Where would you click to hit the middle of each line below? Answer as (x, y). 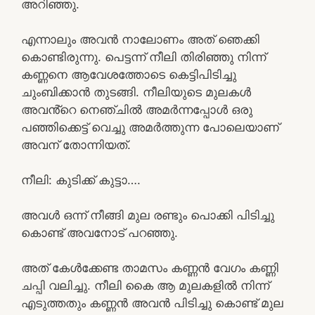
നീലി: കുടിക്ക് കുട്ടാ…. (81, 180)
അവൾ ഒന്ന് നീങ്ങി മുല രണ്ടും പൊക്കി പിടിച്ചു (148, 215)
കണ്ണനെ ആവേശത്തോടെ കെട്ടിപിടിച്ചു (129, 74)
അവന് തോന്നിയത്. (76, 144)
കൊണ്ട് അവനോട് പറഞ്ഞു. (99, 232)
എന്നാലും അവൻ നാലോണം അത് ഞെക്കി (140, 39)
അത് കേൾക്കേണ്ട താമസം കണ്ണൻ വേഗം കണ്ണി (150, 268)
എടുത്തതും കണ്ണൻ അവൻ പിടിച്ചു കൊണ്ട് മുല (152, 303)
